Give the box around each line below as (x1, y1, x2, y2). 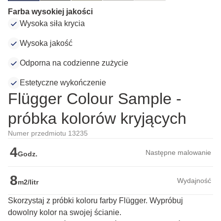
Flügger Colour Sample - (8, 90, 182, 108)
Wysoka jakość (20, 39, 73, 48)
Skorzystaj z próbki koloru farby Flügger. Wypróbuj (8, 196, 183, 205)
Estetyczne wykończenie (20, 78, 106, 87)
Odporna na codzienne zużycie (20, 59, 128, 68)
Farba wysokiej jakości (8, 7, 93, 16)
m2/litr (18, 178, 38, 186)
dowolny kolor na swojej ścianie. (8, 208, 121, 217)
